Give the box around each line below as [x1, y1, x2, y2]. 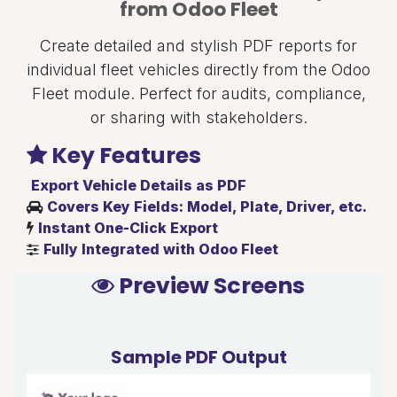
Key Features [47, 139, 201, 171]
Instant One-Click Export [38, 218, 218, 237]
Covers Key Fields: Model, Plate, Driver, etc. [47, 197, 367, 215]
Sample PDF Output [110, 344, 287, 370]
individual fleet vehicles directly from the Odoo [27, 59, 370, 79]
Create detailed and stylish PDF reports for [40, 35, 357, 55]
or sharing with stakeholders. [90, 107, 307, 127]
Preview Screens [114, 269, 305, 301]
